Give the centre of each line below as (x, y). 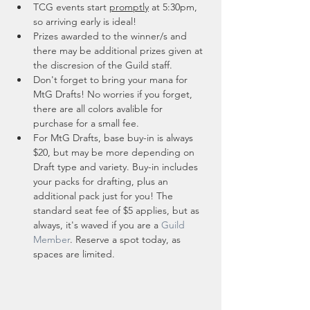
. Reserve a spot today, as (127, 239)
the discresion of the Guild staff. (104, 65)
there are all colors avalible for (99, 109)
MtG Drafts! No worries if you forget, (114, 94)
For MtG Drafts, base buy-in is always (115, 138)
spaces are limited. (75, 254)
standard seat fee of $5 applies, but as (118, 210)
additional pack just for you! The (104, 196)
